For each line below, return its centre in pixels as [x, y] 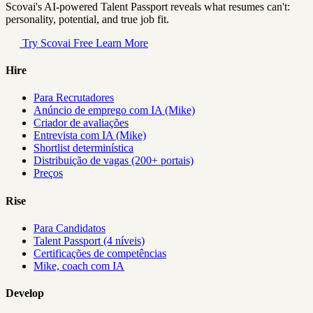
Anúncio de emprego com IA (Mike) [114, 110]
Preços [48, 173]
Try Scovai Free [58, 43]
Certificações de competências [100, 253]
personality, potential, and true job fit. [87, 19]
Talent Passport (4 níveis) [89, 240]
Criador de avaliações [81, 123]
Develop [25, 293]
